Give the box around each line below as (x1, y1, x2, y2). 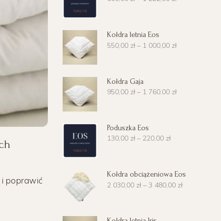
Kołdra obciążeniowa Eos (107, 170, 186, 179)
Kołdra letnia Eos (107, 30, 159, 39)
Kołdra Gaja (107, 76, 144, 86)
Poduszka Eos (107, 123, 149, 132)
